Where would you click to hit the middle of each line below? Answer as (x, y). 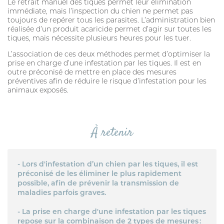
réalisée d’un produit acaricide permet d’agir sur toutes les (109, 29)
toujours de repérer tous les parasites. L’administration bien (111, 20)
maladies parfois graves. (62, 192)
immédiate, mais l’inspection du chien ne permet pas (100, 11)
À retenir (112, 133)
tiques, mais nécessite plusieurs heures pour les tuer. (99, 38)
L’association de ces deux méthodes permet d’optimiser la (109, 54)
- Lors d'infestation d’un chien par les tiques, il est (108, 164)
